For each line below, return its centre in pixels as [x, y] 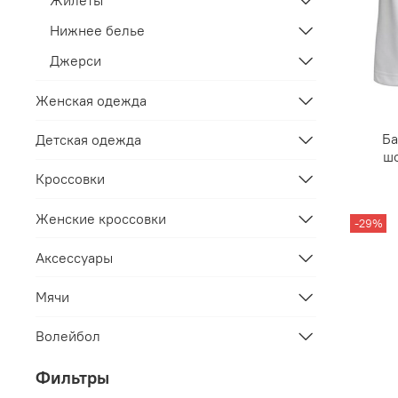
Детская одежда [88, 140]
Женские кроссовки [101, 218]
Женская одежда [91, 100]
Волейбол [68, 336]
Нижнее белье [97, 31]
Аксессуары [74, 257]
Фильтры [72, 378]
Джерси [76, 61]
